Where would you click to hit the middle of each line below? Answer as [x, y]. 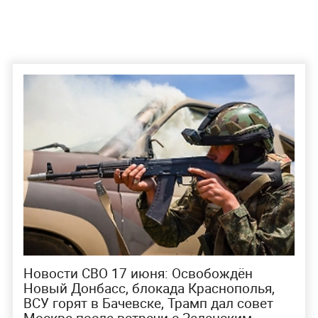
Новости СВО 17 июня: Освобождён [138, 274]
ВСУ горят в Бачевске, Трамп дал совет [148, 303]
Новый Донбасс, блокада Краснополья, [149, 289]
